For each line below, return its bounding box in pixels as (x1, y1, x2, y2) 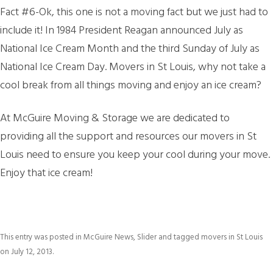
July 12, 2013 (11, 246, 52, 258)
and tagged (157, 231, 201, 244)
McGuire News (83, 231, 133, 244)
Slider (137, 231, 157, 244)
